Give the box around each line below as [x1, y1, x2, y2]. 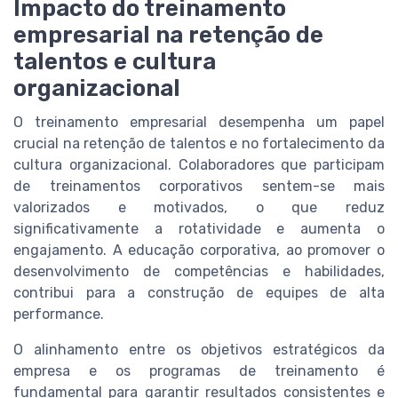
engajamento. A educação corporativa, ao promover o [13, 241, 385, 259]
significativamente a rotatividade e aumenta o [13, 219, 385, 237]
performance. [13, 305, 104, 322]
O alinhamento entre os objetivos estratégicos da [13, 340, 385, 358]
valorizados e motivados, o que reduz [13, 198, 385, 216]
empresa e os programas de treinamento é [13, 362, 385, 379]
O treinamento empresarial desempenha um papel [13, 113, 385, 131]
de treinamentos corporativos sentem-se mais [13, 177, 385, 195]
